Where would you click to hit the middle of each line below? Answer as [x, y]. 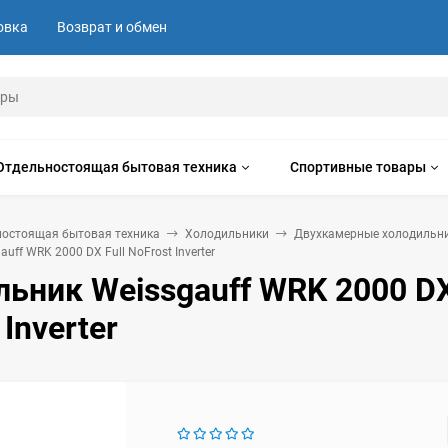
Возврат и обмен [112, 27]
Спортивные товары [358, 167]
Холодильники [227, 234]
